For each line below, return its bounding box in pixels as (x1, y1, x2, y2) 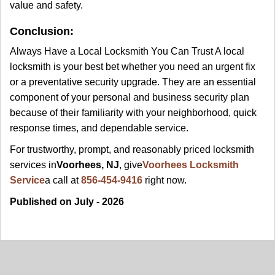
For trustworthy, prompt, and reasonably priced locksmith (10, 144, 254, 155)
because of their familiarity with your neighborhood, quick (10, 107, 257, 118)
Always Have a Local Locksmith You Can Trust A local (10, 46, 244, 56)
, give (119, 160, 142, 170)
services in (10, 160, 56, 170)
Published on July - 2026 (10, 196, 124, 207)
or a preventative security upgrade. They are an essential (10, 77, 256, 87)
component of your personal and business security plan (10, 92, 249, 103)
